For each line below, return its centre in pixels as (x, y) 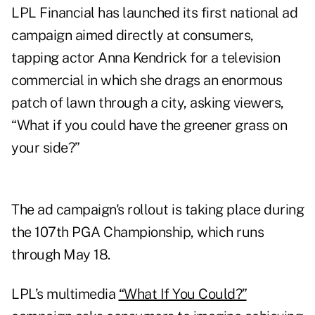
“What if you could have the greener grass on (149, 126)
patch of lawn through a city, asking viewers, (148, 103)
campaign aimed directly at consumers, (133, 36)
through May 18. (61, 255)
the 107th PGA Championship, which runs (137, 232)
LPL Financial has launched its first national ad (154, 13)
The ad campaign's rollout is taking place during (157, 210)
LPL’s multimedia (65, 294)
